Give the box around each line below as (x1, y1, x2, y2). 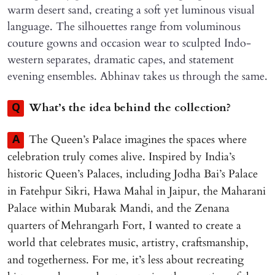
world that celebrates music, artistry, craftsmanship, (7, 234, 249, 250)
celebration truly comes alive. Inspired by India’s (7, 149, 235, 165)
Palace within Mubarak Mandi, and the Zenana (7, 200, 230, 216)
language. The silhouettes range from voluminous (7, 18, 241, 34)
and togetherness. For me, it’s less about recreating (7, 252, 244, 268)
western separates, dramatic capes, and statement (7, 52, 234, 68)
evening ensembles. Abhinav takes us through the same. (7, 68, 268, 84)
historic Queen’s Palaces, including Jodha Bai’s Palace (7, 166, 258, 182)
